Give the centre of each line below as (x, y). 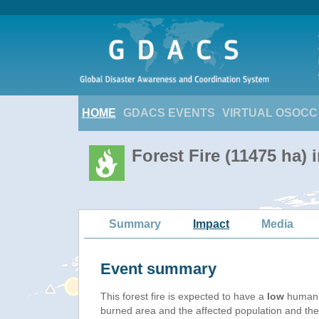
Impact (211, 224)
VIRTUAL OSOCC (270, 113)
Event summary (158, 269)
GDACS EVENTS (169, 113)
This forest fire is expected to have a (183, 296)
